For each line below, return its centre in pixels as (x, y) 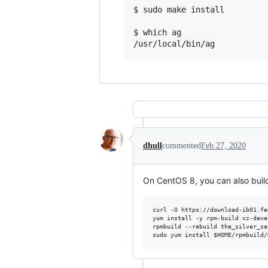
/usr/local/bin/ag (174, 43)
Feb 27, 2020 (223, 145)
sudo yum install (183, 234)
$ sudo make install (179, 9)
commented (182, 145)
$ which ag (157, 32)
